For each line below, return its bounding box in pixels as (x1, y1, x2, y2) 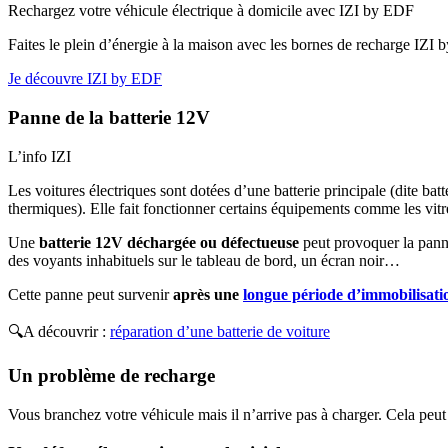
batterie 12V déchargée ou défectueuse (39, 233, 299, 251)
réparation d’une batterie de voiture (110, 322, 330, 340)
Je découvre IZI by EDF (8, 70, 162, 88)
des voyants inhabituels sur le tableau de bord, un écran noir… (8, 251, 400, 269)
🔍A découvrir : (8, 322, 110, 340)
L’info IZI (8, 147, 71, 165)
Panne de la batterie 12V (8, 106, 210, 128)
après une (173, 285, 243, 303)
